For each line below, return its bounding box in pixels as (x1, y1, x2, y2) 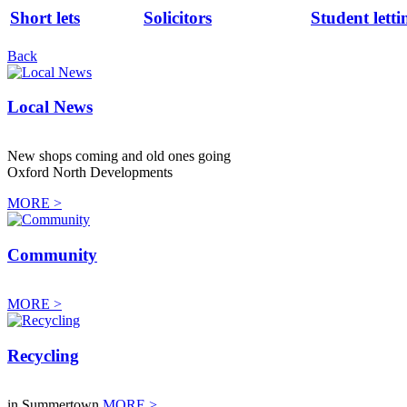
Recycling (7, 345, 79, 365)
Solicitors (144, 8, 212, 28)
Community (7, 245, 97, 265)
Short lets (10, 8, 80, 28)
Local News (7, 97, 93, 117)
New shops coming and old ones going (7, 148, 231, 164)
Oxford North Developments (7, 164, 173, 181)
